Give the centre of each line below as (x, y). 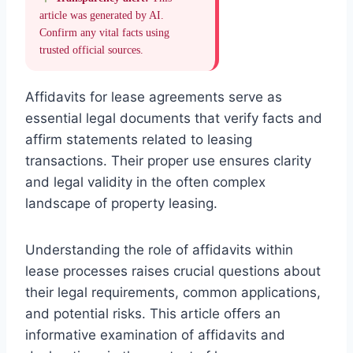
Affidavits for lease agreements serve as (154, 97)
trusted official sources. (91, 50)
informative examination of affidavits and (155, 334)
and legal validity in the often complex (145, 182)
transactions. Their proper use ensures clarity (168, 160)
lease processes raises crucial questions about (173, 271)
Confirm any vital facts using (104, 32)
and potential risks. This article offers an (153, 313)
